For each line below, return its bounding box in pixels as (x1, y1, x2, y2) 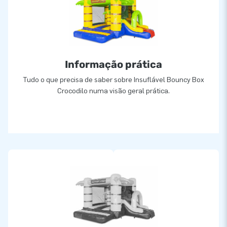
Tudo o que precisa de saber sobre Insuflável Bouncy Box (23, 75, 204, 84)
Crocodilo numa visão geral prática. (57, 86, 170, 95)
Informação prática (65, 58, 162, 70)
